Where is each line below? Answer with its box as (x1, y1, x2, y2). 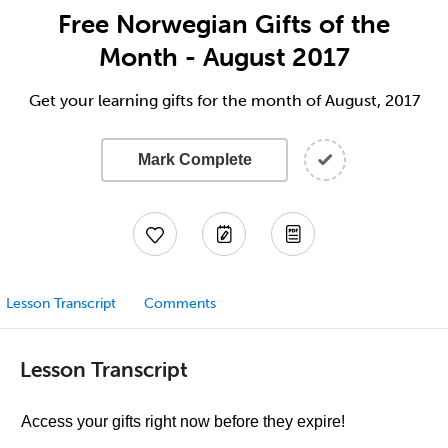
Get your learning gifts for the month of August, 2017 (28, 91, 420, 110)
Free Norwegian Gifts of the (58, 8, 390, 40)
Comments (144, 295, 216, 312)
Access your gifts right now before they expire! (21, 413, 345, 430)
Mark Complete (137, 151, 252, 168)
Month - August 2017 (98, 41, 350, 73)
